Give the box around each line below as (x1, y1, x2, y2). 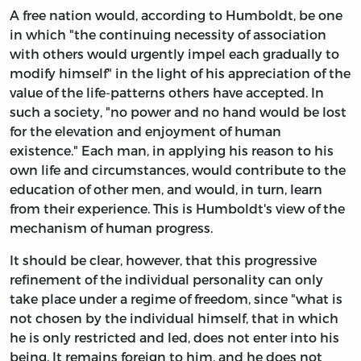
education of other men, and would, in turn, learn (10, 181, 322, 197)
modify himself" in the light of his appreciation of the (10, 65, 351, 81)
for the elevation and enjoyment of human (10, 123, 281, 139)
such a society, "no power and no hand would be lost (10, 104, 346, 120)
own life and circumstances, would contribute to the (10, 162, 346, 178)
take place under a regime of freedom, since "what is (10, 291, 342, 307)
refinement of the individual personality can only (10, 272, 323, 288)
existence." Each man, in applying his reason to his (10, 143, 334, 159)
